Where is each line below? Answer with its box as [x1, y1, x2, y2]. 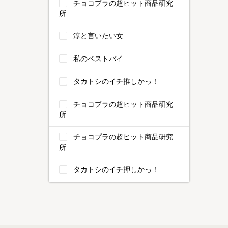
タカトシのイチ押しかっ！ [73, 165, 159, 174]
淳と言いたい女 [73, 31, 123, 40]
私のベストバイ [73, 54, 123, 63]
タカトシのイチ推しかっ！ [73, 77, 159, 85]
